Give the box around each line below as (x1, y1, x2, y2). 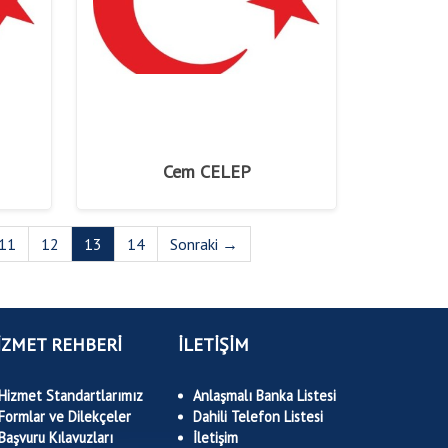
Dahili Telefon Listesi (193, 407, 323, 426)
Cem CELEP (162, 160, 251, 183)
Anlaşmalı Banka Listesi (193, 386, 336, 405)
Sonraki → (170, 234, 239, 254)
